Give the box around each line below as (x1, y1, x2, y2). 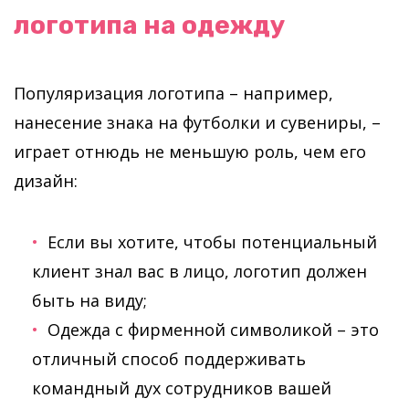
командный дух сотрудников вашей (32, 377, 331, 399)
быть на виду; (32, 289, 147, 311)
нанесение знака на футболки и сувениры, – (14, 111, 381, 133)
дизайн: (14, 170, 78, 192)
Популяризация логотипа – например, (14, 82, 333, 104)
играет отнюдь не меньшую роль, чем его (14, 141, 366, 163)
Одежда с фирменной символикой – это (47, 319, 379, 341)
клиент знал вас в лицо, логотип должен (32, 260, 367, 282)
